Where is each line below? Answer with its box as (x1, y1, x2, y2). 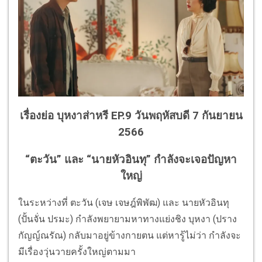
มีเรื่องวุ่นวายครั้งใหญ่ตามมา (18, 246, 136, 258)
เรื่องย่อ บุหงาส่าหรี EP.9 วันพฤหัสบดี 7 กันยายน (19, 109, 243, 122)
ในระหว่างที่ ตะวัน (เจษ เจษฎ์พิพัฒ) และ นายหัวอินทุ (18, 197, 229, 209)
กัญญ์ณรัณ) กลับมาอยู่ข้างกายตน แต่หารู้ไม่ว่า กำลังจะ (18, 230, 241, 242)
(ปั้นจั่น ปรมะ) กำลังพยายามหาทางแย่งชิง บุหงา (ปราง (18, 213, 237, 225)
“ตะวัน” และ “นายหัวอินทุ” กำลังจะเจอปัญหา (25, 153, 237, 166)
